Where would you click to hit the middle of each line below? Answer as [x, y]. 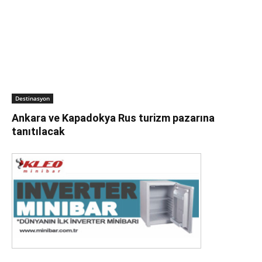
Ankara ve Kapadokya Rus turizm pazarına [113, 118]
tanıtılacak [38, 131]
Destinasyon [32, 98]
